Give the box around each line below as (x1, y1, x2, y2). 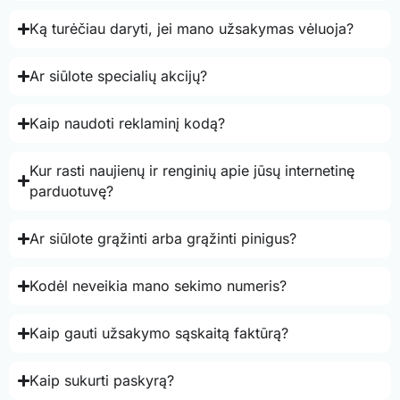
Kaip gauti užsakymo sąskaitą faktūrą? (29, 323, 289, 342)
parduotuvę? (29, 181, 114, 200)
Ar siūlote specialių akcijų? (29, 66, 208, 85)
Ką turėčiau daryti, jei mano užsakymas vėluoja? (29, 19, 354, 37)
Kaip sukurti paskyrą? (29, 371, 175, 389)
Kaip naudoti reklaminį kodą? (29, 113, 226, 132)
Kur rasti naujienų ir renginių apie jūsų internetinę (29, 161, 355, 179)
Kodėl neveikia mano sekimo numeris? (29, 276, 287, 295)
